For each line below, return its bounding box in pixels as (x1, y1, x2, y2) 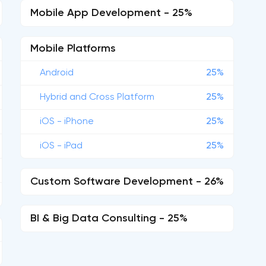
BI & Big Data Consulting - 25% (30, 213, 188, 224)
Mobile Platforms (30, 43, 116, 54)
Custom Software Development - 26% (30, 176, 224, 187)
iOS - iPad (40, 141, 83, 151)
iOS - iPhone (40, 117, 94, 126)
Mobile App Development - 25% (30, 8, 192, 18)
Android (40, 68, 74, 78)
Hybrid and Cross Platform (40, 93, 154, 102)
